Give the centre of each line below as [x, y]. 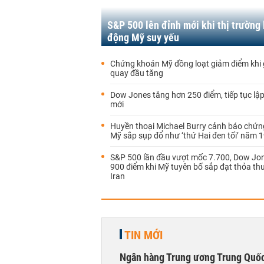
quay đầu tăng [137, 73]
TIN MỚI [143, 235]
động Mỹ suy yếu [143, 37]
